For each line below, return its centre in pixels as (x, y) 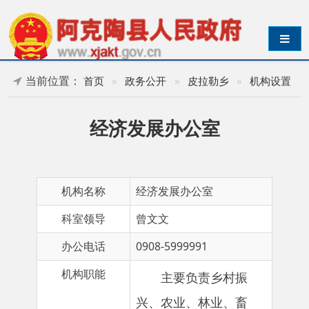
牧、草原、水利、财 (170, 290)
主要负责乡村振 (181, 246)
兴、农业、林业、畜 (170, 268)
